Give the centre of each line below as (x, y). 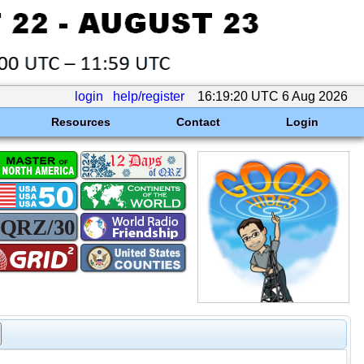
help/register (149, 96)
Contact (198, 122)
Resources (80, 122)
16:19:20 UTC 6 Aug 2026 (273, 96)
